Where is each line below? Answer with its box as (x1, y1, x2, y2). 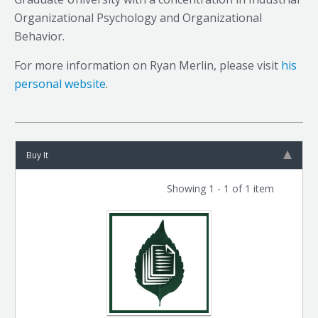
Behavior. (14, 28, 65, 44)
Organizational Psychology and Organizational (14, 10, 262, 26)
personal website (14, 76, 106, 92)
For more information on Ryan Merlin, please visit (14, 57, 281, 73)
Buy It (26, 149, 48, 161)
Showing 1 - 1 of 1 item (167, 182, 275, 195)
